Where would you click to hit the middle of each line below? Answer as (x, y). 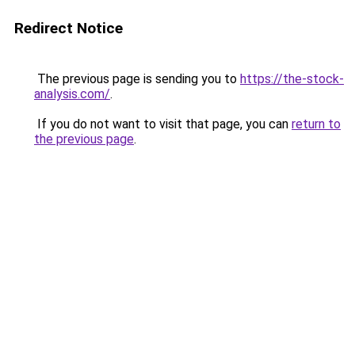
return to (316, 124)
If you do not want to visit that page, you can (163, 124)
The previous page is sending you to (137, 79)
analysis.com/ (72, 94)
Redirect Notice (69, 28)
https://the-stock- (292, 79)
